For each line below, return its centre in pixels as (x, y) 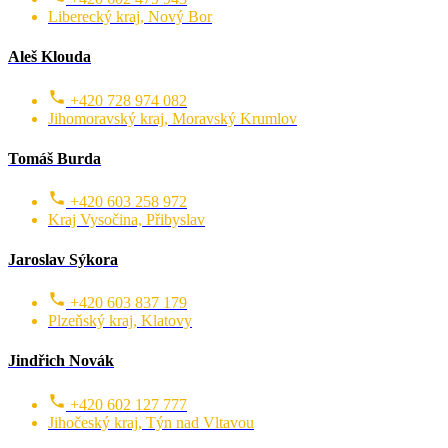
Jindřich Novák (61, 361)
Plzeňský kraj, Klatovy (120, 321)
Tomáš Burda (54, 158)
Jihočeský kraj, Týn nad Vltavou (151, 422)
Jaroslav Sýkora (63, 259)
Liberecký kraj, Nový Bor (130, 17)
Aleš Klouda (49, 57)
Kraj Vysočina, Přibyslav (126, 219)
